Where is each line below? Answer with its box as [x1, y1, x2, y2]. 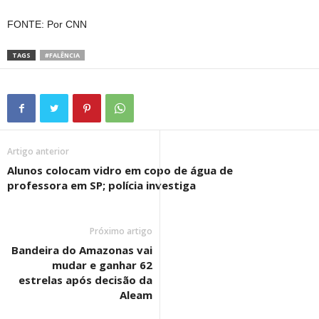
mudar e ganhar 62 [52, 257, 152, 272]
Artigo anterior [7, 145, 69, 157]
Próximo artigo [90, 224, 152, 237]
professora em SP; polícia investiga [7, 177, 196, 192]
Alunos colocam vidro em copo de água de [7, 162, 233, 177]
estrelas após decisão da [19, 272, 152, 287]
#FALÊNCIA [45, 50, 80, 60]
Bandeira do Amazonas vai [11, 242, 152, 257]
